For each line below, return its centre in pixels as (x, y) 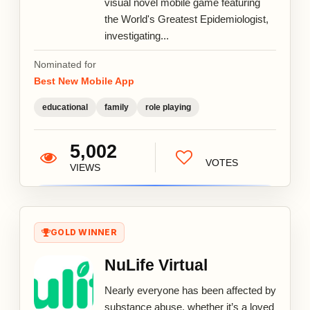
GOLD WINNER (84, 232)
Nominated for (65, 64)
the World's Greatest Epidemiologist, (186, 19)
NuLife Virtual (156, 265)
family (117, 107)
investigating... (137, 35)
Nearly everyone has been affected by (190, 290)
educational (65, 107)
